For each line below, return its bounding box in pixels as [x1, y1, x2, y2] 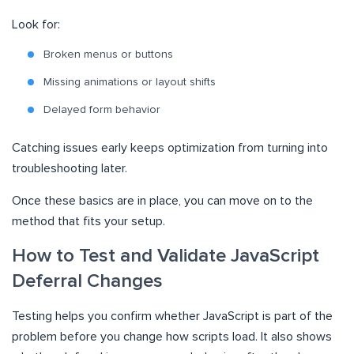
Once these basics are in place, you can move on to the [12, 194, 313, 208]
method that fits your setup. [12, 215, 165, 228]
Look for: [12, 18, 60, 32]
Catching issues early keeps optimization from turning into [12, 141, 328, 155]
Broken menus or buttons [43, 49, 173, 61]
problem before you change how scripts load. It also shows [12, 330, 332, 344]
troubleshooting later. [12, 162, 127, 175]
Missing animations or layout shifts [43, 77, 216, 88]
